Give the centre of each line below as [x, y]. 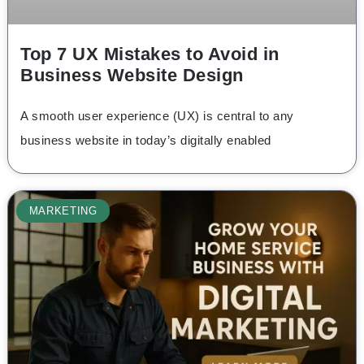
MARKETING [63, 211]
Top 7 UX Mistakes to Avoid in [150, 54]
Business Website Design [132, 76]
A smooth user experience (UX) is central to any [157, 116]
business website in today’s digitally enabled [146, 141]
